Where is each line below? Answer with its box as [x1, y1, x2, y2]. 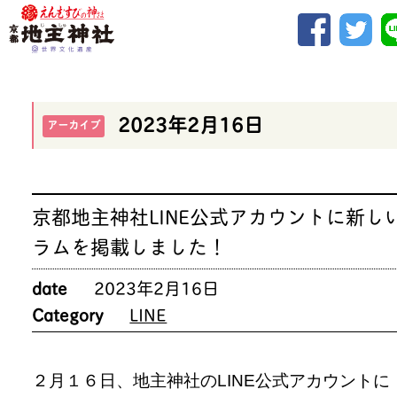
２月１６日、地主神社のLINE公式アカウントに [32, 370, 391, 390]
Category [32, 300, 104, 327]
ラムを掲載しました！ [32, 230, 228, 261]
